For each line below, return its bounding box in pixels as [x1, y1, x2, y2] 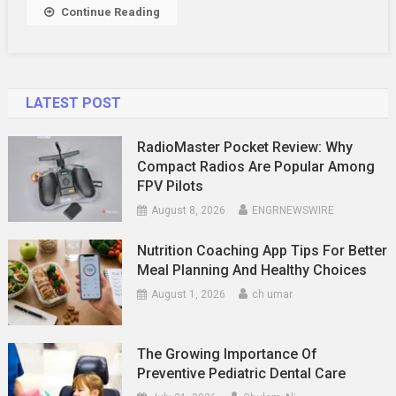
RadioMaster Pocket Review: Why [137, 139, 354, 156]
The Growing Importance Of [137, 345, 318, 362]
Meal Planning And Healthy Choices [137, 261, 368, 278]
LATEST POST [25, 95, 121, 112]
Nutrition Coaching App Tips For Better [137, 241, 388, 259]
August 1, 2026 [151, 287, 226, 301]
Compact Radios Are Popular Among [137, 158, 376, 176]
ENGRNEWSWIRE [252, 204, 335, 217]
